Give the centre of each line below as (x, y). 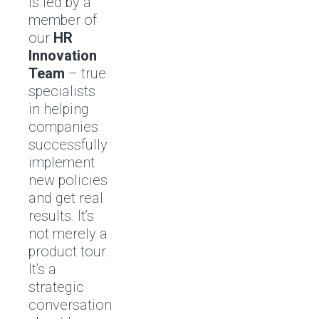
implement (62, 162)
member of (63, 20)
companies (63, 127)
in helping (59, 109)
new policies (68, 180)
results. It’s (61, 216)
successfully (68, 145)
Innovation (63, 56)
